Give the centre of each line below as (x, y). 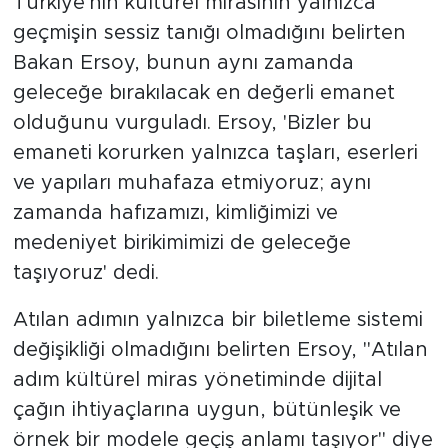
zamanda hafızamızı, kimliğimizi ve (175, 212)
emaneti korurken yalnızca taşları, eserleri (215, 152)
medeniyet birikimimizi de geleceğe (181, 242)
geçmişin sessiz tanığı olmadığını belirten (209, 32)
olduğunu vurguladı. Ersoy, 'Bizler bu (192, 122)
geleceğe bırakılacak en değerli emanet (203, 92)
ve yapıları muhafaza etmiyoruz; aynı (191, 182)
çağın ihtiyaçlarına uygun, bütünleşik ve (206, 409)
